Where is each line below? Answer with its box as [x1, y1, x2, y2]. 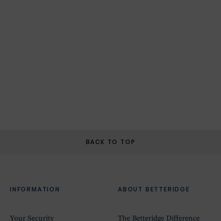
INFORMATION [10, 184, 60, 193]
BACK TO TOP [85, 137, 136, 146]
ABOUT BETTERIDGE [118, 184, 190, 193]
